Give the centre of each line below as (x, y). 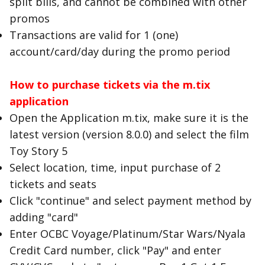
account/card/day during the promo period (120, 51)
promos (30, 18)
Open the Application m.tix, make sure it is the (129, 118)
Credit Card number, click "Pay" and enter (115, 250)
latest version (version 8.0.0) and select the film (129, 134)
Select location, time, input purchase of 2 (115, 167)
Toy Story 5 (38, 151)
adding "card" (44, 217)
